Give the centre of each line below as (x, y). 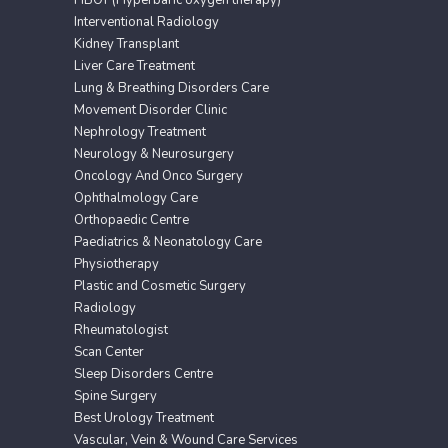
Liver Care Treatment (134, 66)
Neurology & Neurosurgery (154, 154)
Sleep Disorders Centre (143, 374)
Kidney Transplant (126, 44)
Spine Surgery (115, 396)
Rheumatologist (121, 330)
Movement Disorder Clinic (150, 110)
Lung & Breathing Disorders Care (171, 88)
